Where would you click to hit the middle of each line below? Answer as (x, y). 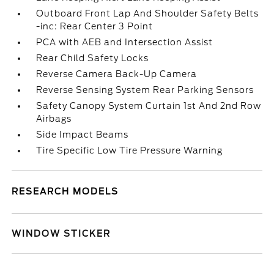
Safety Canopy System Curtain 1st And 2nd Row (149, 106)
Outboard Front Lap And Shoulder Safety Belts (148, 13)
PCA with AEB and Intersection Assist (125, 42)
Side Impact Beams (83, 135)
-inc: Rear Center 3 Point (95, 26)
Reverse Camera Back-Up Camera (117, 74)
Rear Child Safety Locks (93, 58)
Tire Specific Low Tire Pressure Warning (130, 150)
